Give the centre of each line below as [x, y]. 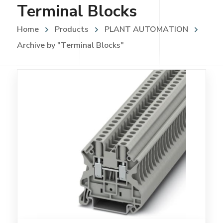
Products [71, 30]
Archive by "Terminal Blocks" [70, 46]
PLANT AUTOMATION [146, 30]
